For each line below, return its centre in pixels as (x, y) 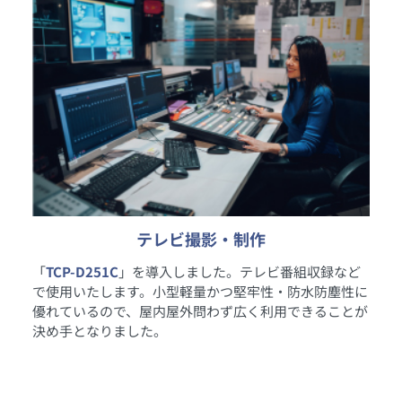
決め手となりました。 (100, 331)
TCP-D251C (82, 272)
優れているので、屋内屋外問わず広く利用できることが (200, 311)
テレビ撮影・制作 (201, 239)
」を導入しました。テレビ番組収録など (240, 272)
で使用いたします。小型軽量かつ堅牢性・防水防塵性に (200, 292)
